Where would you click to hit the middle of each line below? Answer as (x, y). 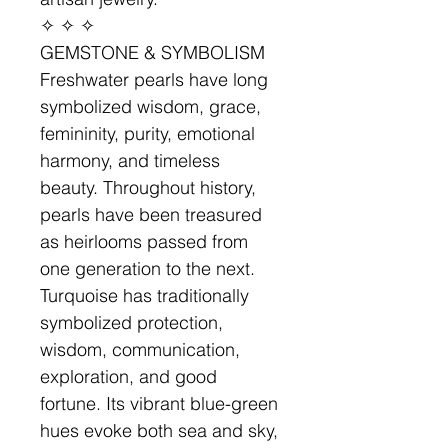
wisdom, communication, (140, 349)
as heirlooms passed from (144, 241)
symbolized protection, (131, 322)
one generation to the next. (147, 268)
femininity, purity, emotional (147, 133)
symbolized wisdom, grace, (150, 106)
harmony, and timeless (130, 160)
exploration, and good (128, 376)
